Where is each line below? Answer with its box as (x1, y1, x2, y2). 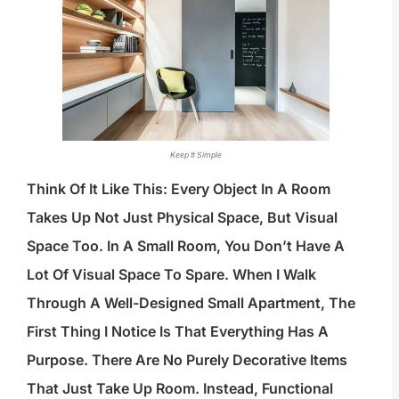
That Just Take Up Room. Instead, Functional (27, 379, 333, 397)
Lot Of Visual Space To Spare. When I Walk (27, 265, 316, 283)
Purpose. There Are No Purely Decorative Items (27, 350, 347, 369)
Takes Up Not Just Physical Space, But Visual (27, 208, 338, 226)
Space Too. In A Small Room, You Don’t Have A (27, 236, 345, 255)
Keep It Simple (170, 150, 222, 159)
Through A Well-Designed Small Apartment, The (27, 293, 355, 312)
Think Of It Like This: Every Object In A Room (27, 179, 330, 198)
